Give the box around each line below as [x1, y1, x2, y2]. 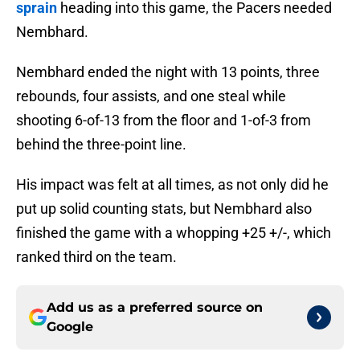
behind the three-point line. [16, 136, 186, 153]
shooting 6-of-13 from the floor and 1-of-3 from [16, 112, 311, 129]
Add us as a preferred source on [47, 300, 263, 316]
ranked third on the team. [16, 248, 177, 266]
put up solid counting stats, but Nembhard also [16, 200, 312, 218]
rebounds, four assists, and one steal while [16, 88, 286, 105]
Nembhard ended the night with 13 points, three [16, 63, 320, 81]
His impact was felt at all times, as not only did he [16, 176, 329, 194]
